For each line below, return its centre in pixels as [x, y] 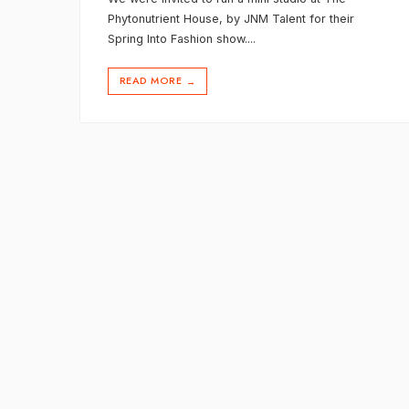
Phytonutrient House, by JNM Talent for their [231, 19]
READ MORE [151, 80]
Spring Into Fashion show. [178, 39]
